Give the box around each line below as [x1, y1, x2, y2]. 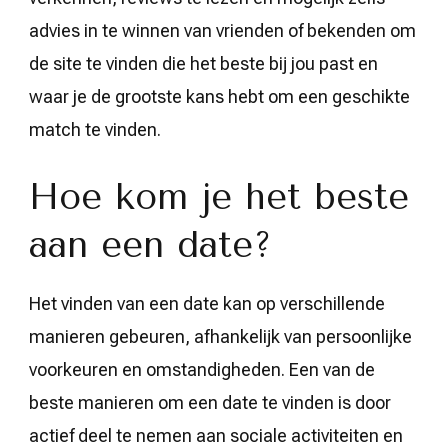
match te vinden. [29, 118, 161, 140]
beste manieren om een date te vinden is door [29, 391, 391, 413]
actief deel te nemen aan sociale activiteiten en [29, 424, 403, 446]
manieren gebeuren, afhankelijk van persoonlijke [29, 325, 412, 347]
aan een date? [29, 223, 272, 266]
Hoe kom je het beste [29, 175, 409, 218]
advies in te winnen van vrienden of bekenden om [29, 19, 416, 41]
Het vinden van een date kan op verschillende [29, 292, 385, 314]
